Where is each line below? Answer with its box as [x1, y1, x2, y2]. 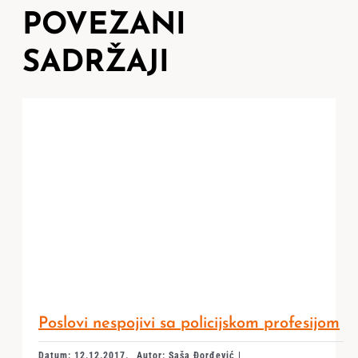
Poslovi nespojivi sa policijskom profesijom [38, 316, 340, 332]
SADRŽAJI [22, 48, 169, 79]
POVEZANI [22, 10, 186, 42]
